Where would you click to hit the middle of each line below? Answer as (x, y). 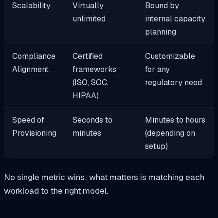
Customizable (170, 56)
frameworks (95, 70)
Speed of (28, 120)
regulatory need (174, 83)
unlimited (89, 19)
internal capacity (175, 19)
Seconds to (93, 120)
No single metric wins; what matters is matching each (104, 177)
